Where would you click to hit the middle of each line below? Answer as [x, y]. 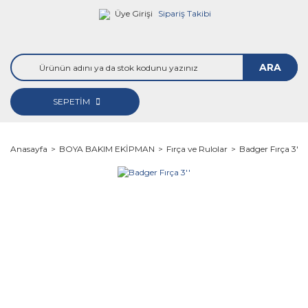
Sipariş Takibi [184, 13]
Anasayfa [29, 149]
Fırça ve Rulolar [197, 149]
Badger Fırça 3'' [270, 149]
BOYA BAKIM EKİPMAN [107, 149]
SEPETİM [73, 101]
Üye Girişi [133, 13]
